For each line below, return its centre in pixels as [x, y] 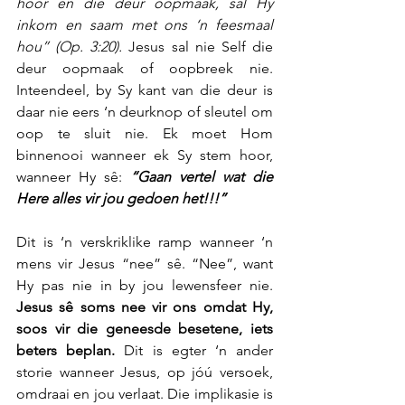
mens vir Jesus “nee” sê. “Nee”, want [145, 263]
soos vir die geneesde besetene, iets [145, 328]
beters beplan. [66, 350]
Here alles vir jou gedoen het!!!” [121, 198]
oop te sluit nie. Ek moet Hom [145, 133]
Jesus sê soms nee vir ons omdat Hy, [145, 306]
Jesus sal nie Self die [198, 46]
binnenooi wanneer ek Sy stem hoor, [145, 155]
